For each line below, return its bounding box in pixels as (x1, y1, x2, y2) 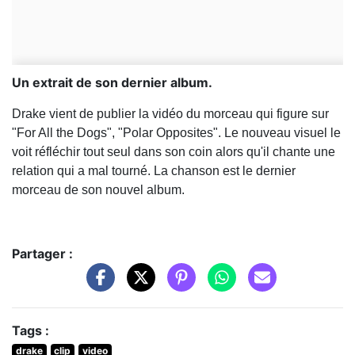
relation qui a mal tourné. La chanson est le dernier (12, 164, 296, 178)
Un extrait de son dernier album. (12, 74, 212, 91)
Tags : (12, 322, 49, 338)
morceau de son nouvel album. (12, 183, 185, 197)
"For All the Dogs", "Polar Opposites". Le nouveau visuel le (12, 126, 341, 140)
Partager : (12, 246, 73, 262)
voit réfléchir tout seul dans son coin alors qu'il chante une (12, 145, 335, 159)
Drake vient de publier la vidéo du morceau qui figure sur (12, 107, 329, 121)
